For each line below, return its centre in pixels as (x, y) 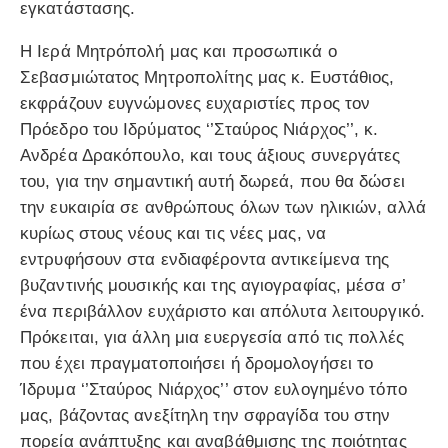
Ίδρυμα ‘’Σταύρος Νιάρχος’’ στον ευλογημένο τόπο (213, 390)
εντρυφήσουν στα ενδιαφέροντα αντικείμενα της (205, 260)
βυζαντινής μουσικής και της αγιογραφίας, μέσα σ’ (212, 286)
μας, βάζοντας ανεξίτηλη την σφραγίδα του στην (205, 416)
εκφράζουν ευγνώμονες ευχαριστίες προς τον (195, 104)
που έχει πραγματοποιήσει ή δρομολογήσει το (197, 364)
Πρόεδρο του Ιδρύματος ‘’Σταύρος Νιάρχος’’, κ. (199, 130)
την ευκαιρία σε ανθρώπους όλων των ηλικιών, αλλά (223, 208)
